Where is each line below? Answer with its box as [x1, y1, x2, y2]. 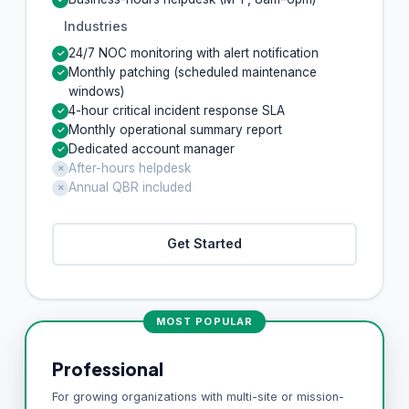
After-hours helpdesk [68, 160, 191, 175]
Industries [64, 17, 128, 34]
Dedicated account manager [68, 141, 235, 156]
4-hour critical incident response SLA [68, 102, 285, 118]
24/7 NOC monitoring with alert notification [68, 45, 319, 60]
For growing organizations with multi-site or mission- [52, 389, 344, 404]
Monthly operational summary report [68, 121, 282, 137]
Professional [52, 357, 163, 380]
